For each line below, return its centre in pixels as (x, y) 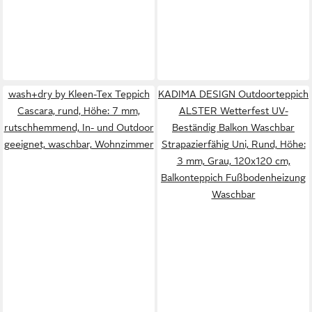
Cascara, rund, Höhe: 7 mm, (79, 111)
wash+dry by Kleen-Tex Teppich (79, 94)
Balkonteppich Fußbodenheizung (233, 178)
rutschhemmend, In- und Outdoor (79, 127)
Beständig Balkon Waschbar (233, 127)
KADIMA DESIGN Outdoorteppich (233, 94)
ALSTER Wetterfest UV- (233, 111)
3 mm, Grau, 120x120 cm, (233, 161)
